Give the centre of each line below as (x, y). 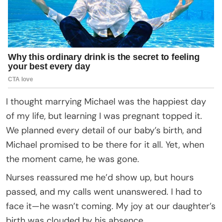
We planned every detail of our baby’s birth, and (104, 130)
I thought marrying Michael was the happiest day (106, 101)
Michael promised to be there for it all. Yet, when (105, 144)
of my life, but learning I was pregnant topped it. (104, 116)
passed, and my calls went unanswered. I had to (104, 192)
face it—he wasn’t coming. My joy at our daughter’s (111, 206)
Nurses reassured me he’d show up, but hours (100, 177)
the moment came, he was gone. (73, 159)
